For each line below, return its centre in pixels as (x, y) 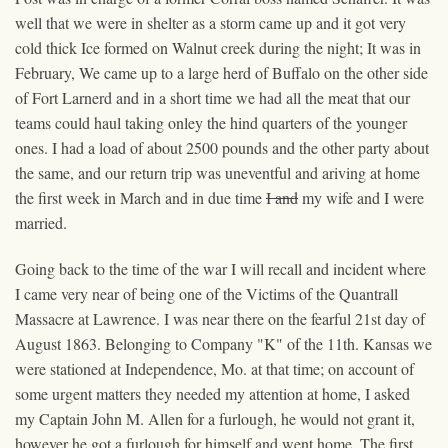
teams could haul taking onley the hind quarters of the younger (211, 122)
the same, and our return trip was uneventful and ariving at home (217, 172)
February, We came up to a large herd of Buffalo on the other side (221, 72)
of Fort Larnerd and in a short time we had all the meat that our (212, 97)
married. (41, 222)
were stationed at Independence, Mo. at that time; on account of (214, 368)
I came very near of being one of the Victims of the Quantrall (206, 293)
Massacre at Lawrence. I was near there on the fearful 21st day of (220, 318)
